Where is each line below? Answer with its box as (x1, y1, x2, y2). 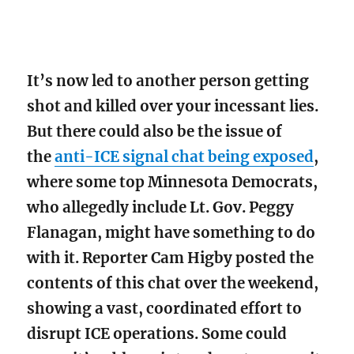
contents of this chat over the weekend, (27, 273, 319, 292)
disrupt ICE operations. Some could (27, 324, 288, 343)
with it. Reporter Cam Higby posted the (27, 248, 314, 267)
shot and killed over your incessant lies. (27, 96, 319, 115)
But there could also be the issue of (27, 122, 283, 141)
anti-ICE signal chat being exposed (55, 147, 314, 166)
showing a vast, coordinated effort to (27, 299, 303, 318)
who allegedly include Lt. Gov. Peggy (27, 198, 295, 217)
